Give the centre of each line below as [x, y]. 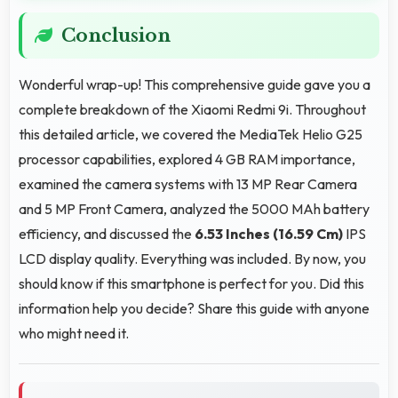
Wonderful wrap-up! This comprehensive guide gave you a [195, 84]
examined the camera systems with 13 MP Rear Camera [188, 183]
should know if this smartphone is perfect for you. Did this [191, 283]
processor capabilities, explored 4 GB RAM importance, [187, 159]
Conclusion [116, 35]
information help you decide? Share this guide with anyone [194, 308]
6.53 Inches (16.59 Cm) [269, 233]
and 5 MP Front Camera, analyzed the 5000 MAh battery [194, 208]
